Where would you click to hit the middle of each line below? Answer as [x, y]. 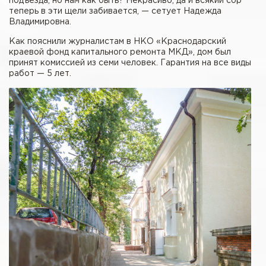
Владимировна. [40, 22]
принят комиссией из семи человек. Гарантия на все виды [130, 63]
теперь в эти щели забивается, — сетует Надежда [115, 11]
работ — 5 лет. [40, 73]
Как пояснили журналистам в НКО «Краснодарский [118, 41]
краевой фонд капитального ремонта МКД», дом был [120, 52]
